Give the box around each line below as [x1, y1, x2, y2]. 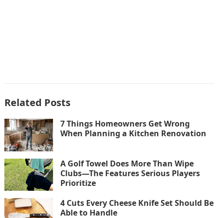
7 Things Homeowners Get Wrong [60, 118, 190, 129]
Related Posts [4, 96, 71, 109]
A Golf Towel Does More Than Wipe [60, 158, 194, 169]
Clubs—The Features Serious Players [60, 167, 200, 179]
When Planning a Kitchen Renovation [60, 128, 206, 139]
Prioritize [60, 177, 96, 188]
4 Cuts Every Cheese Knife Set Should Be [60, 198, 214, 209]
